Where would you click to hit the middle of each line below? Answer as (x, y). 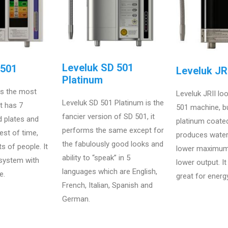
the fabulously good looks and (113, 144)
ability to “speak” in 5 (96, 158)
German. (76, 199)
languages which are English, (110, 172)
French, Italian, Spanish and (107, 186)
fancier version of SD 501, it (108, 117)
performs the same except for (113, 131)
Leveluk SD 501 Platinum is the (113, 103)
